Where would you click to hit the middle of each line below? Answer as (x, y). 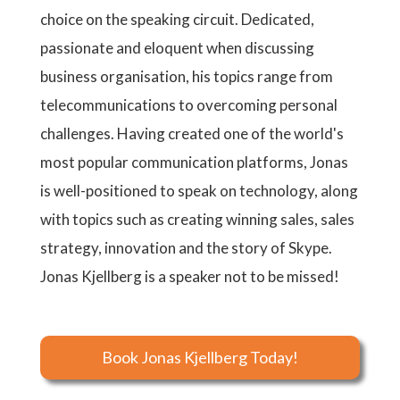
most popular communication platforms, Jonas (194, 162)
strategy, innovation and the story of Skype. (186, 248)
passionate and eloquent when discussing (177, 48)
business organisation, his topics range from (187, 76)
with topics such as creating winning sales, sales (197, 219)
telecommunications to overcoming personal (189, 105)
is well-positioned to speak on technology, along (199, 191)
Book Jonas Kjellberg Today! (200, 357)
